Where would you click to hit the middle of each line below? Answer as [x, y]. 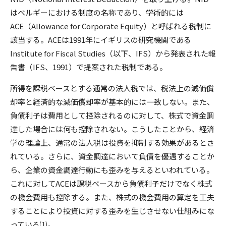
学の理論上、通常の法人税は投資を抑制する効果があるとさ [112, 143]
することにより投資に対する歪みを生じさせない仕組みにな [112, 211]
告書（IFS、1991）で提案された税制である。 [89, 67]
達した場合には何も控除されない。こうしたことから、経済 [112, 129]
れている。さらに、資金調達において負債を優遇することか [112, 156]
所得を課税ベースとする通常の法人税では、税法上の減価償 [112, 88]
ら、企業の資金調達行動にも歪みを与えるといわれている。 [112, 170]
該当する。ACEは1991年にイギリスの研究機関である [101, 40]
